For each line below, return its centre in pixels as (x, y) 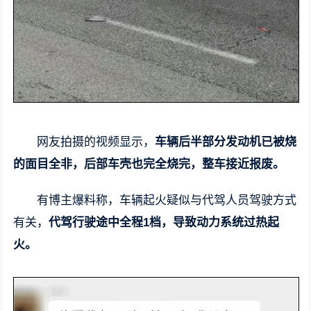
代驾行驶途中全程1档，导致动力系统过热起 (164, 223)
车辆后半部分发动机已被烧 (226, 142)
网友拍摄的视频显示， (96, 142)
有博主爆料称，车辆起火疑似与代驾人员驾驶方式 (167, 201)
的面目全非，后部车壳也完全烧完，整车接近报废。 (149, 165)
